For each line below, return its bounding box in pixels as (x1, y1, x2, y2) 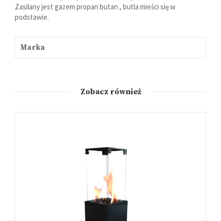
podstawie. (15, 12, 49, 22)
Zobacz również (80, 86, 141, 97)
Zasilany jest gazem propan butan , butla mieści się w (15, 1, 176, 11)
